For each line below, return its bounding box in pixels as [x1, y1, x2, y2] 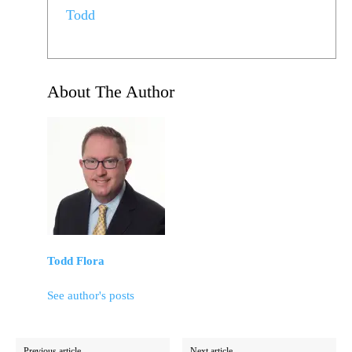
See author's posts [47, 289, 134, 302]
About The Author [47, 82, 174, 102]
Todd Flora [47, 255, 104, 268]
